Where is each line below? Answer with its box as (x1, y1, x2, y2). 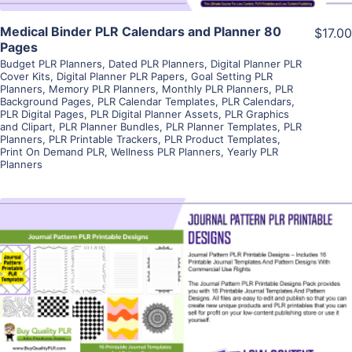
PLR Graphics (225, 107, 289, 120)
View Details (137, 263, 215, 280)
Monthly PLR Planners (162, 82, 269, 95)
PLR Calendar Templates (97, 94, 215, 108)
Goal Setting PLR (191, 69, 273, 82)
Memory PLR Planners (49, 82, 156, 95)
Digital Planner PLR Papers (57, 69, 185, 82)
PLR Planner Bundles (59, 119, 159, 133)
